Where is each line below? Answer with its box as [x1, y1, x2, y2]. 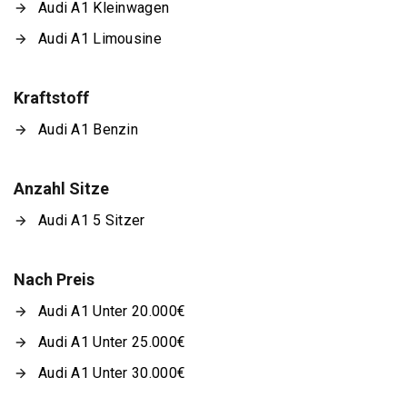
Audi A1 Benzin [38, 120, 139, 138]
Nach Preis [14, 269, 94, 289]
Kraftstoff [14, 87, 89, 107]
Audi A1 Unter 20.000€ [38, 302, 186, 320]
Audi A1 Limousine [38, 29, 162, 47]
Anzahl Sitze [14, 178, 109, 198]
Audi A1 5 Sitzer [38, 211, 145, 229]
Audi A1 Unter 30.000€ [38, 363, 186, 382]
